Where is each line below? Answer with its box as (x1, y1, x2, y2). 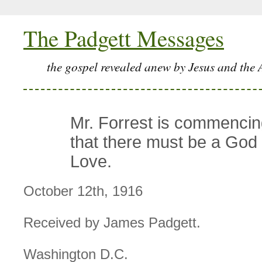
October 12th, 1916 (23, 183, 143, 199)
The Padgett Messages (23, 22, 224, 53)
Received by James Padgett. (23, 215, 201, 231)
